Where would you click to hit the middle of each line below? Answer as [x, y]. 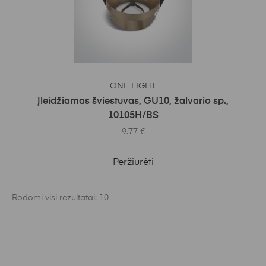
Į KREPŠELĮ [137, 81]
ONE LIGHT [133, 86]
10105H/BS [133, 116]
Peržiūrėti [133, 163]
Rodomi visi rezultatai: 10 [60, 198]
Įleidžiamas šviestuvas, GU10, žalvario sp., [133, 102]
